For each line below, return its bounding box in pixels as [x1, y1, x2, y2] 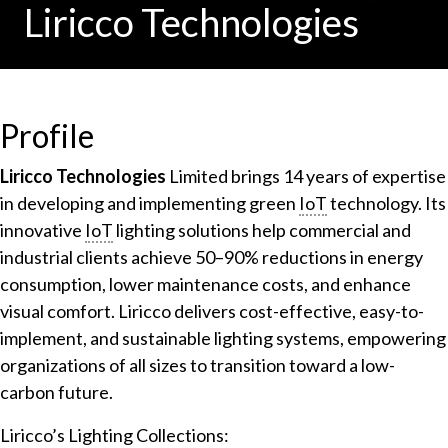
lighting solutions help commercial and [113, 219, 411, 241]
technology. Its [327, 192, 446, 214]
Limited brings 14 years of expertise [166, 165, 446, 187]
